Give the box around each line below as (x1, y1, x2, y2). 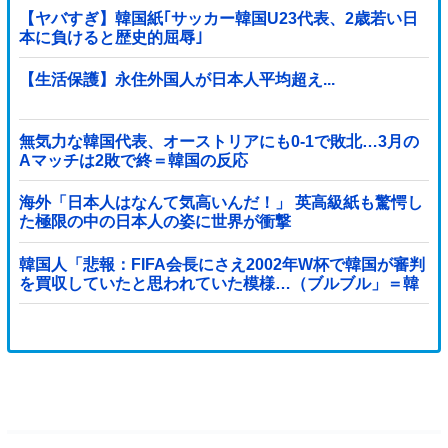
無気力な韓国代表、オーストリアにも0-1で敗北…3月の (18, 132, 419, 150)
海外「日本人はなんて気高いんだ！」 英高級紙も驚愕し (18, 194, 423, 212)
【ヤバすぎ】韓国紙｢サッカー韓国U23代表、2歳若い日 (18, 10, 418, 28)
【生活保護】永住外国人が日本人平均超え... (18, 71, 335, 89)
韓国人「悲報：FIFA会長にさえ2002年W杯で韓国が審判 (18, 255, 425, 273)
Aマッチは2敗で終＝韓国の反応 (18, 151, 248, 169)
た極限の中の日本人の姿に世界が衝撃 (18, 213, 291, 231)
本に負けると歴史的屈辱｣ (18, 29, 203, 47)
